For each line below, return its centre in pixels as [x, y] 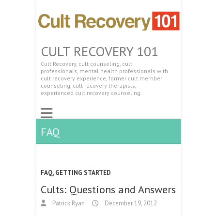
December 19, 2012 [130, 203]
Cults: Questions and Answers [108, 189]
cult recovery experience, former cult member [101, 78]
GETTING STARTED [83, 172]
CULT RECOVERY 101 [100, 51]
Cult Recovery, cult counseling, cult [86, 63]
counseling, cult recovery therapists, [88, 85]
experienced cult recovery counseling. [91, 93]
